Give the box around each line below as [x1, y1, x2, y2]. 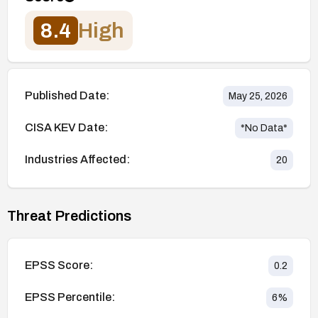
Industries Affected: [25, 153, 130, 166]
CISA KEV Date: [25, 121, 108, 134]
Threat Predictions [7, 207, 131, 224]
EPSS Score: [25, 259, 93, 272]
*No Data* [241, 122, 287, 133]
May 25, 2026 [229, 90, 287, 102]
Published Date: [25, 89, 109, 102]
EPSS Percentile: [25, 291, 115, 304]
